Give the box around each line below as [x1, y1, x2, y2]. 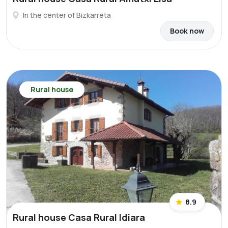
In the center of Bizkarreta [23, 10, 111, 20]
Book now [170, 26, 204, 36]
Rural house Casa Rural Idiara [13, 211, 145, 223]
